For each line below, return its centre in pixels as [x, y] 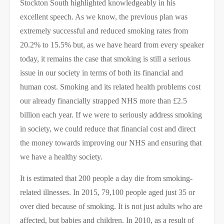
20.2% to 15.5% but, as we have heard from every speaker [112, 45]
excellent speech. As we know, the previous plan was [104, 17]
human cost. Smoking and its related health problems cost [110, 87]
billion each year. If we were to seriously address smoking [111, 115]
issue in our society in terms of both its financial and [101, 73]
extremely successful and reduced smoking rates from [104, 31]
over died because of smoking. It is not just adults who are [111, 206]
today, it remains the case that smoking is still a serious [105, 59]
